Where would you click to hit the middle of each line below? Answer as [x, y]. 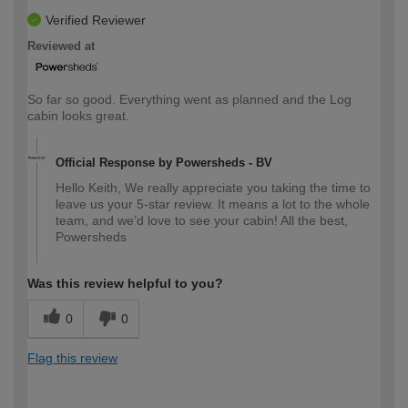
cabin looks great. [78, 116]
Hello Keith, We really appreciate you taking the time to [213, 188]
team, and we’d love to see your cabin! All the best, [202, 221]
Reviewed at [61, 46]
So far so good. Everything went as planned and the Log [189, 100]
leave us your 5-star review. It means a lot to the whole [213, 204]
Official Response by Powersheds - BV [164, 163]
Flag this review [72, 358]
